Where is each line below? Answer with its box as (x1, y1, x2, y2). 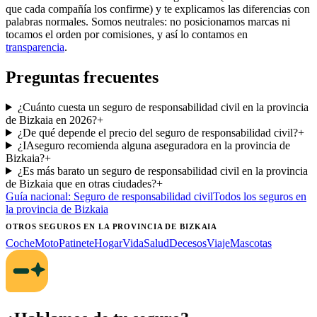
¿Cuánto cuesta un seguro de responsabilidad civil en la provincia (17, 100, 309, 113)
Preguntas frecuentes (6, 67, 158, 86)
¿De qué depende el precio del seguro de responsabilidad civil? (17, 126, 298, 139)
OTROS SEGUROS (6, 221, 84, 231)
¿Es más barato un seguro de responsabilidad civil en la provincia (17, 164, 308, 177)
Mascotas (230, 237, 272, 249)
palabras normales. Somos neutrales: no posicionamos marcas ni (6, 15, 290, 28)
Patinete (59, 237, 94, 249)
